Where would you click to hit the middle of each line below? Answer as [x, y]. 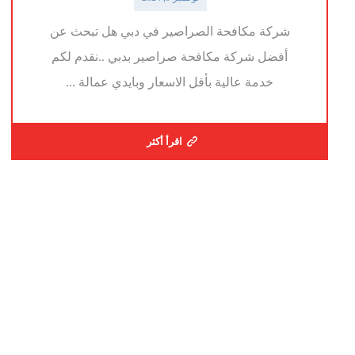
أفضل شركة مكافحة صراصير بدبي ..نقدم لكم [170, 57]
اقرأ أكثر [164, 142]
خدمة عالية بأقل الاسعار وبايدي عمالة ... [170, 82]
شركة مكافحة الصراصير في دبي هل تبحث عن [170, 32]
